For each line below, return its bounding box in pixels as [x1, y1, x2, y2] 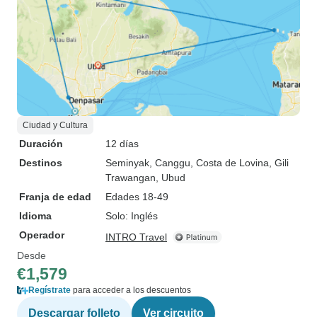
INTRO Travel [105, 231, 167, 243]
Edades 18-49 [105, 191, 168, 202]
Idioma [19, 210, 52, 221]
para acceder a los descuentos [71, 285, 191, 295]
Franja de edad [19, 191, 91, 202]
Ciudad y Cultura [23, 120, 88, 130]
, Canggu [149, 157, 190, 168]
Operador [19, 229, 64, 241]
